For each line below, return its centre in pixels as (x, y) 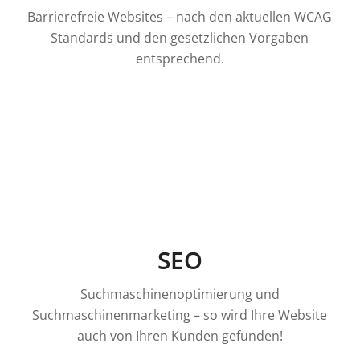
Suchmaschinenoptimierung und (180, 294)
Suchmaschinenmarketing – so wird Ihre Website (180, 315)
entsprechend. (180, 58)
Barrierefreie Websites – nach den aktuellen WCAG (180, 16)
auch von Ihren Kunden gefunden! (180, 335)
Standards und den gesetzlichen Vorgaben (180, 37)
